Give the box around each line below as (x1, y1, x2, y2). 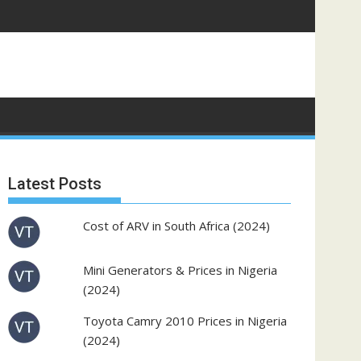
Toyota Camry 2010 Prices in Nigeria (83, 313, 288, 329)
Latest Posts (8, 174, 102, 193)
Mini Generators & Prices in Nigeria (83, 262, 278, 278)
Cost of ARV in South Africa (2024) (83, 218, 271, 234)
